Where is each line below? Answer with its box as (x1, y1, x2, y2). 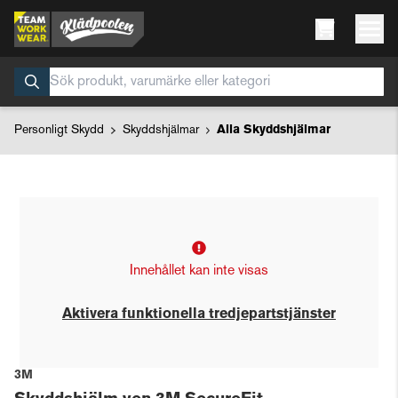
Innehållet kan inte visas (130, 265, 268, 278)
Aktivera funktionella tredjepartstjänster (62, 308, 336, 321)
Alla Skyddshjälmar (217, 124, 330, 136)
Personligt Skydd (14, 124, 104, 136)
